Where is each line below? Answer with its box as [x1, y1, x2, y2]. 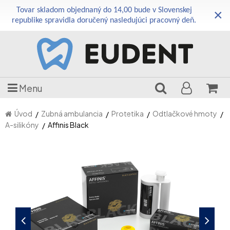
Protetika [111, 109, 144, 118]
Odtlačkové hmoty [152, 109, 217, 118]
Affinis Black [48, 120, 89, 129]
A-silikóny [5, 120, 39, 129]
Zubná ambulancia [41, 109, 103, 118]
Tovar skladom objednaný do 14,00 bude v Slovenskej [16, 6, 192, 14]
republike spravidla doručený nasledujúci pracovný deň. [12, 16, 197, 25]
